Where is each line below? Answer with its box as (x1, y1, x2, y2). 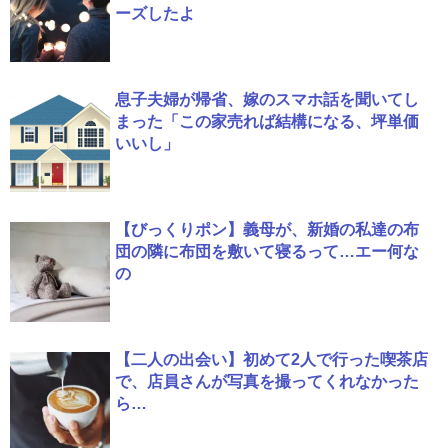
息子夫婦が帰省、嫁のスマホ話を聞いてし (115, 90, 419, 108)
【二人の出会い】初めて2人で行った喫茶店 (115, 350, 428, 368)
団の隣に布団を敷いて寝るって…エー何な (115, 242, 419, 260)
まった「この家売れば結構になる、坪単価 (115, 112, 419, 130)
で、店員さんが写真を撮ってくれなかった (115, 372, 419, 390)
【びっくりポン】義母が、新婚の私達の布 (115, 220, 419, 238)
